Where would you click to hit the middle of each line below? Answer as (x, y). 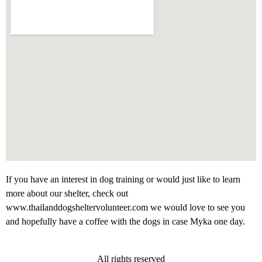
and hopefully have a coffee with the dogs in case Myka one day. (125, 221)
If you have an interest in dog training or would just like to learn (123, 179)
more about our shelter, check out (67, 193)
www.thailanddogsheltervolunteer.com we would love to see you (125, 207)
